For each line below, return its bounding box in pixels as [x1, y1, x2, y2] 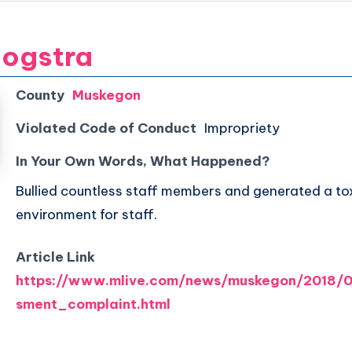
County [16, 86, 64, 104]
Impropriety [204, 119, 280, 137]
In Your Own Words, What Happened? [16, 152, 270, 170]
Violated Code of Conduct [16, 119, 196, 137]
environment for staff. [16, 206, 157, 224]
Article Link [16, 248, 95, 266]
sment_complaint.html [16, 295, 170, 313]
